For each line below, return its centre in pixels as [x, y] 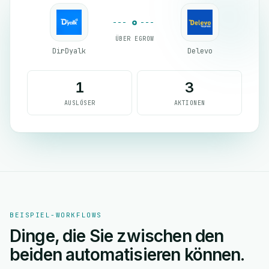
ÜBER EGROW [134, 38]
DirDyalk [69, 51]
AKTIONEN [189, 103]
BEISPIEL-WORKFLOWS [56, 215]
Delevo [200, 51]
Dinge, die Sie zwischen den [117, 236]
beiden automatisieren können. [127, 255]
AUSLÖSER [80, 103]
